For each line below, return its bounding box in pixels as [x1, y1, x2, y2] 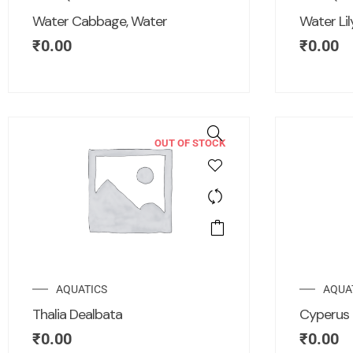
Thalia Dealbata [32, 304, 122, 324]
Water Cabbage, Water [32, 11, 167, 31]
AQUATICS [56, 282, 107, 295]
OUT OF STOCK [154, 136, 225, 149]
